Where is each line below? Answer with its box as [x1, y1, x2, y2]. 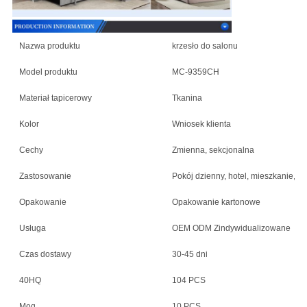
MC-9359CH [171, 67, 219, 77]
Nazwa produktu [19, 41, 80, 51]
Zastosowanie [19, 171, 71, 182]
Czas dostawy [19, 249, 71, 260]
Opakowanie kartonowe [171, 197, 260, 208]
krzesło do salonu [171, 41, 238, 51]
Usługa [19, 223, 46, 234]
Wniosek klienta [171, 119, 231, 130]
